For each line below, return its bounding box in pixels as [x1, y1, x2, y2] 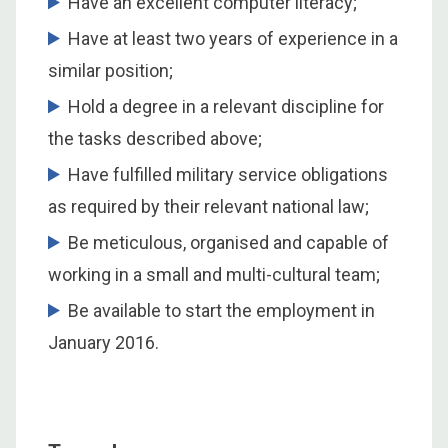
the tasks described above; [48, 127, 262, 149]
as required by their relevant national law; [48, 195, 369, 217]
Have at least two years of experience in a [68, 27, 398, 49]
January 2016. [48, 331, 159, 353]
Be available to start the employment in [68, 299, 375, 321]
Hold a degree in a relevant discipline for [68, 95, 384, 117]
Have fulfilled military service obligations [68, 163, 388, 185]
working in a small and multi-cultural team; [48, 263, 380, 285]
